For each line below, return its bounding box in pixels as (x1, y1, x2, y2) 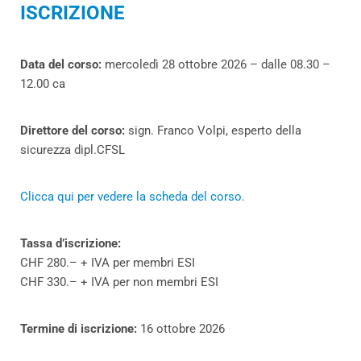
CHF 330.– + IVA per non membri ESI (20, 275, 218, 290)
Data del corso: (20, 57, 105, 73)
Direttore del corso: (20, 123, 128, 139)
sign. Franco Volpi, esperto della (128, 123, 301, 139)
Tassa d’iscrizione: (20, 236, 121, 251)
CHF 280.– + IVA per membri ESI (20, 255, 195, 271)
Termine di (20, 322, 77, 337)
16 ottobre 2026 (140, 322, 225, 337)
